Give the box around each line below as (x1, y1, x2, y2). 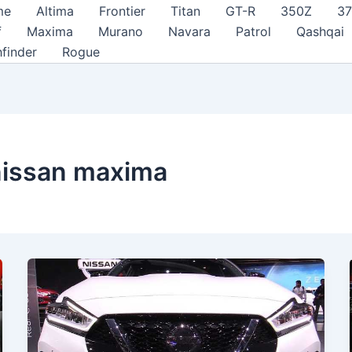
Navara (168, 24, 211, 39)
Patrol (236, 24, 271, 39)
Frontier (99, 3, 145, 19)
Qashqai (296, 24, 344, 39)
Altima (36, 3, 74, 19)
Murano (98, 24, 143, 39)
